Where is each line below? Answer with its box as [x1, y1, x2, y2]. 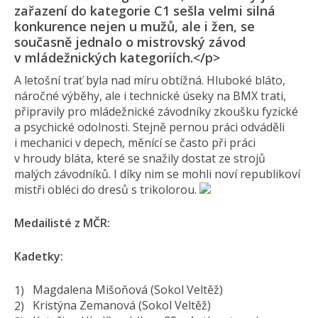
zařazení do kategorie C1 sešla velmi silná [14, 2, 275, 19]
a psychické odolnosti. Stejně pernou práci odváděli [14, 119, 285, 135]
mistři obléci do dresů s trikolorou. [14, 182, 199, 197]
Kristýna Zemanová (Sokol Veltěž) [33, 297, 211, 313]
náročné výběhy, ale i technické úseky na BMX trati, [14, 88, 286, 104]
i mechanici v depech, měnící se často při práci [14, 135, 256, 150]
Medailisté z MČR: [14, 215, 110, 231]
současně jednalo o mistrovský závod [14, 33, 246, 50]
